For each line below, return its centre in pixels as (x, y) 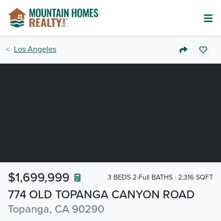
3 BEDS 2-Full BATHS (140, 177)
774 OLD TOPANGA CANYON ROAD (101, 195)
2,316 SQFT (196, 177)
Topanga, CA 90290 (56, 209)
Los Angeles (35, 49)
